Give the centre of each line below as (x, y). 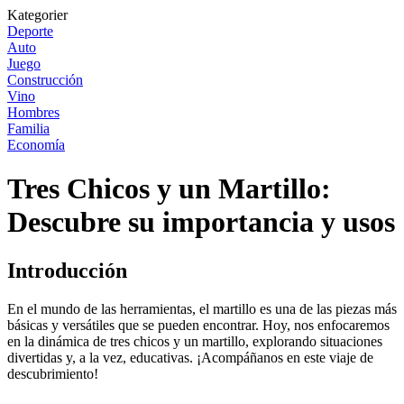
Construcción (45, 80)
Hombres (33, 112)
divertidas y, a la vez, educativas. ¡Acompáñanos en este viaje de (190, 357)
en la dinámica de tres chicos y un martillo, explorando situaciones (195, 341)
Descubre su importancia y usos (201, 222)
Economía (36, 145)
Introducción (67, 270)
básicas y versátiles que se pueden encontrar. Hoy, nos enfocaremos (198, 325)
